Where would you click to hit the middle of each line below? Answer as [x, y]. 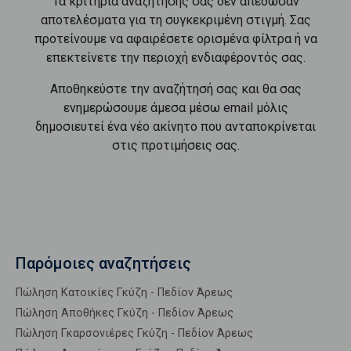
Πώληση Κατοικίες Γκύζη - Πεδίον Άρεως [124, 293]
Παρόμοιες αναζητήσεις [103, 263]
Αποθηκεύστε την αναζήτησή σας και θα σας [175, 89]
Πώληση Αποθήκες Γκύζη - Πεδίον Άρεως [125, 313]
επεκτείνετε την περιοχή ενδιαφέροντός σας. [175, 58]
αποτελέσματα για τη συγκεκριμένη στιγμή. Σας [175, 20]
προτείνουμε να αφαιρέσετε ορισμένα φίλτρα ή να [175, 39]
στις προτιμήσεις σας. [175, 145]
